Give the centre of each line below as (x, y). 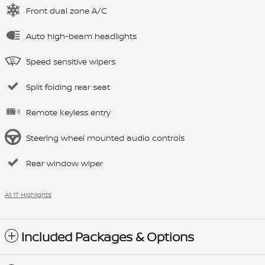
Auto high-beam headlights (81, 35)
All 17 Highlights (28, 194)
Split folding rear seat (68, 86)
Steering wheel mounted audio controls (105, 137)
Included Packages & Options (108, 237)
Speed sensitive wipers (71, 61)
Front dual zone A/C (67, 10)
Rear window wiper (64, 163)
